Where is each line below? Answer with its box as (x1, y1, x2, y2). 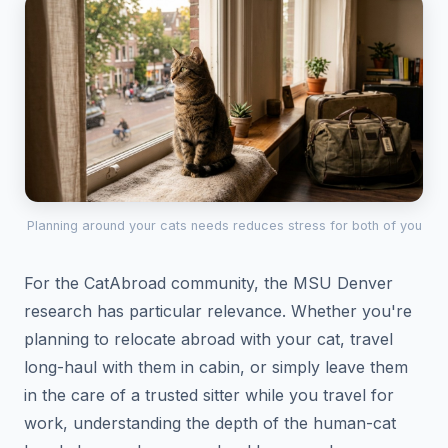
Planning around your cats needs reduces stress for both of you (26, 217, 422, 233)
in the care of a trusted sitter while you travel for (24, 384, 394, 405)
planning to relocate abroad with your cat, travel (24, 328, 393, 349)
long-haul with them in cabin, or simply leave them (24, 356, 408, 377)
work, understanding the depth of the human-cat (24, 412, 396, 433)
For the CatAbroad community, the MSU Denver (24, 272, 393, 293)
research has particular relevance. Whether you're (24, 300, 412, 321)
